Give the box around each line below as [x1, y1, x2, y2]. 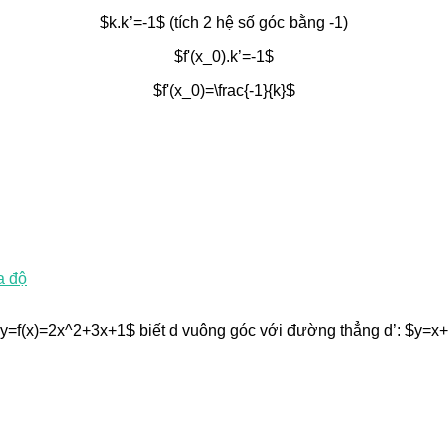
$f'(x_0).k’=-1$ [174, 47, 274, 65]
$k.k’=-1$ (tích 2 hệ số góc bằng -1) [100, 13, 348, 31]
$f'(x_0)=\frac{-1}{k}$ [153, 81, 295, 99]
